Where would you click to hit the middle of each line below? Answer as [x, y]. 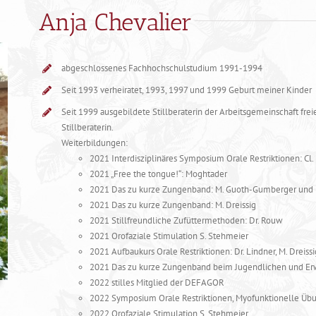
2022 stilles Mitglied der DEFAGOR [157, 283]
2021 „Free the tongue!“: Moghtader [158, 174]
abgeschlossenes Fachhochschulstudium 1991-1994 [162, 68]
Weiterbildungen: [94, 143]
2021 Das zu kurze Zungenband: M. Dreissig [172, 205]
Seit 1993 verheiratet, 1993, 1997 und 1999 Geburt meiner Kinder [186, 90]
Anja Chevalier [116, 22]
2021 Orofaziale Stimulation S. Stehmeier [169, 236]
